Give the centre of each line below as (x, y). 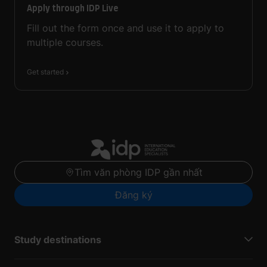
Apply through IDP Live (72, 8)
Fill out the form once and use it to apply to (125, 28)
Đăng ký (133, 195)
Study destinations (58, 239)
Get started (45, 72)
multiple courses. (65, 42)
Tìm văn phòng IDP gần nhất (138, 172)
